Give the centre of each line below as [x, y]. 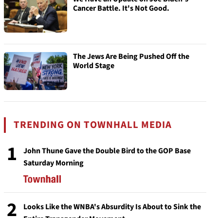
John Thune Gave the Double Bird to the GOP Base [107, 151]
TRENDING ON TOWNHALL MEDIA [93, 125]
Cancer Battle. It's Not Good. [121, 8]
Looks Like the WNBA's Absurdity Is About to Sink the [112, 207]
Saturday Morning [54, 163]
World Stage [94, 66]
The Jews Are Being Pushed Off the [131, 56]
